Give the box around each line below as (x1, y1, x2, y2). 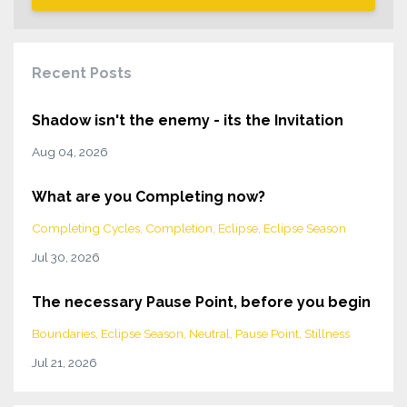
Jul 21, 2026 (32, 355, 97, 371)
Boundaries (32, 326, 95, 342)
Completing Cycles (32, 221, 140, 236)
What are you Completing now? (32, 188, 265, 206)
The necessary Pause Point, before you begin (32, 293, 371, 312)
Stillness (304, 326, 350, 342)
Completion (145, 221, 213, 236)
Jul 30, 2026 (32, 250, 100, 265)
